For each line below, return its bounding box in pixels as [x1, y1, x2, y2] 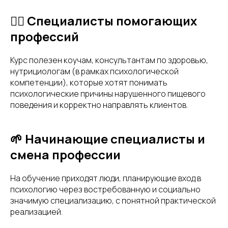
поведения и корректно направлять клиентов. [10, 99, 188, 110]
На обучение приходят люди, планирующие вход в [10, 172, 201, 184]
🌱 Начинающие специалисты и [10, 130, 205, 147]
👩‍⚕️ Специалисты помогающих [10, 12, 197, 29]
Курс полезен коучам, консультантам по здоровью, [10, 54, 208, 66]
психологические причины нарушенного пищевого [10, 88, 206, 99]
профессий [10, 27, 79, 45]
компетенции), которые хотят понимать [10, 76, 167, 88]
